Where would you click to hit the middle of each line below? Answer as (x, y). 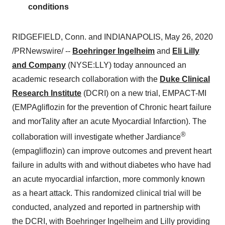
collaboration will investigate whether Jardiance (96, 137)
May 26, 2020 (189, 37)
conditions (48, 7)
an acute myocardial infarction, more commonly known (108, 179)
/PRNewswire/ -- (42, 51)
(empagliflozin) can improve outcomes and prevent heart (112, 151)
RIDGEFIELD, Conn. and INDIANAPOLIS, (88, 37)
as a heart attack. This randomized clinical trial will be (107, 193)
